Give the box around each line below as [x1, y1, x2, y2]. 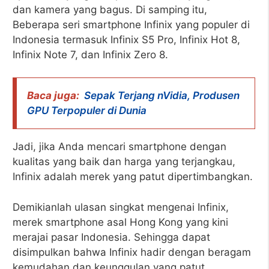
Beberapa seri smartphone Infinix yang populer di [13, 18, 250, 31]
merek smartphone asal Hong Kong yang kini [13, 216, 228, 228]
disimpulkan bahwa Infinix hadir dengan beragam [13, 246, 251, 258]
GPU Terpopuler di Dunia [27, 104, 147, 116]
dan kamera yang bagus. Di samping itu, [13, 3, 207, 16]
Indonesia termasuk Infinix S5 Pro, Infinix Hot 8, [13, 33, 240, 46]
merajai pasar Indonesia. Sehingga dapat [13, 231, 210, 243]
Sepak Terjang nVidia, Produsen [84, 89, 240, 101]
